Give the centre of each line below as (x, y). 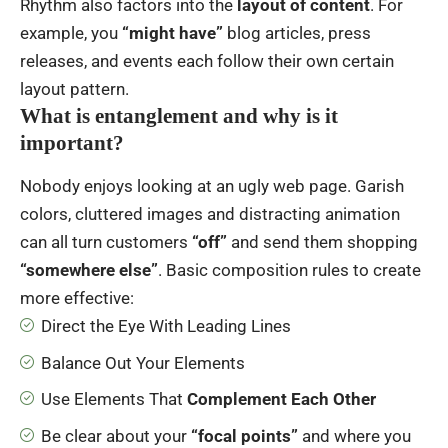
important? (72, 143)
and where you (354, 435)
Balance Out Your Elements (143, 362)
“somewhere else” (89, 270)
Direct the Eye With (112, 326)
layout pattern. (74, 89)
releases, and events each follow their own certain (207, 61)
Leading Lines (239, 326)
